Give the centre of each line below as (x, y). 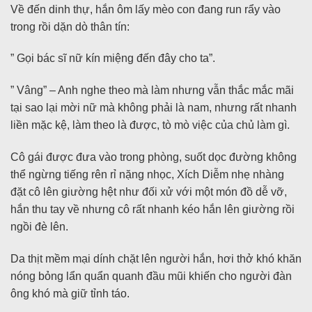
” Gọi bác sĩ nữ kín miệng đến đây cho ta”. (113, 58)
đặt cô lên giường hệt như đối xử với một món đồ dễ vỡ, (149, 192)
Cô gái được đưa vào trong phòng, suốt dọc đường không (154, 157)
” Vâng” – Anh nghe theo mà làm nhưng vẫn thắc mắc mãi (152, 91)
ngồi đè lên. (39, 226)
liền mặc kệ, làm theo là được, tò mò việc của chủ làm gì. (150, 125)
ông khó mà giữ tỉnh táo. (70, 293)
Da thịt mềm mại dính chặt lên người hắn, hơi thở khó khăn (156, 258)
